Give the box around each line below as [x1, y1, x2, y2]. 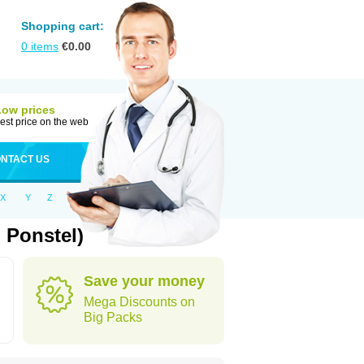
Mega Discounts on [84, 295, 195, 309]
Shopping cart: [21, 19, 104, 32]
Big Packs [84, 310, 142, 324]
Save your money [84, 273, 205, 289]
